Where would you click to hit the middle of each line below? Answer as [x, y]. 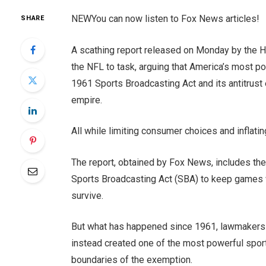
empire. [86, 100]
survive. [87, 195]
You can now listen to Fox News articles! [175, 18]
